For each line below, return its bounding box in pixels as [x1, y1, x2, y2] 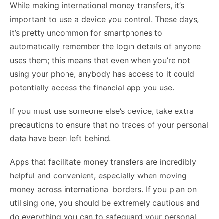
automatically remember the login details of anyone [10, 41, 201, 51]
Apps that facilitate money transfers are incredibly [10, 156, 196, 167]
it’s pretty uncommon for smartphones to [10, 27, 162, 38]
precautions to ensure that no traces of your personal [10, 119, 208, 130]
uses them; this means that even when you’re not [10, 55, 190, 65]
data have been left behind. [10, 133, 111, 143]
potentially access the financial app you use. [10, 82, 174, 92]
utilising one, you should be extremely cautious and [10, 197, 200, 208]
